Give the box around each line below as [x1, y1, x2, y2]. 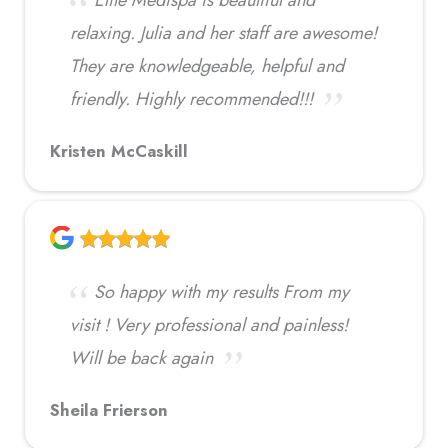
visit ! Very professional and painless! [70, 311, 348, 338]
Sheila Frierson [50, 397, 168, 422]
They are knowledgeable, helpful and [70, 52, 344, 79]
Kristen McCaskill [50, 138, 188, 163]
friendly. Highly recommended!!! [70, 85, 313, 112]
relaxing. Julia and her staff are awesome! [70, 19, 377, 46]
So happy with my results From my [94, 278, 349, 305]
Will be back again [70, 344, 213, 371]
